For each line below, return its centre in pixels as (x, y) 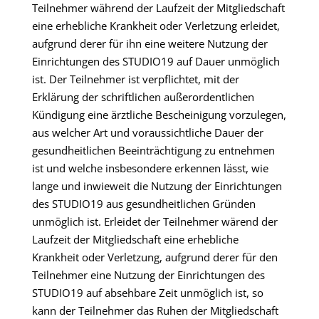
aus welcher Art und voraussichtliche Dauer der (147, 132)
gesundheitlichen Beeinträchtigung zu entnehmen (153, 150)
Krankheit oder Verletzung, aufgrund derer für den (155, 257)
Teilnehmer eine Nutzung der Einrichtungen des (148, 275)
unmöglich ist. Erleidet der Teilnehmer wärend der (155, 221)
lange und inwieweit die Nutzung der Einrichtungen (157, 186)
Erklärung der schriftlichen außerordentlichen (143, 97)
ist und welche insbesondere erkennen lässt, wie (150, 168)
